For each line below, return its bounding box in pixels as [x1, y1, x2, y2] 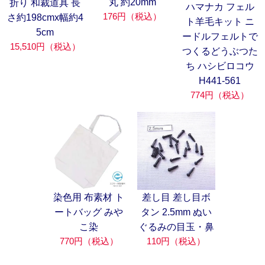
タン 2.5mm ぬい [140, 207, 212, 218]
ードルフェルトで [182, 31, 258, 42]
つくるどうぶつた [182, 46, 258, 57]
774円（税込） [190, 90, 250, 101]
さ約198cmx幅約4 [7, 12, 83, 22]
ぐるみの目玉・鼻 [138, 222, 214, 232]
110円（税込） [147, 236, 206, 247]
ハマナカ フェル [185, 2, 254, 12]
